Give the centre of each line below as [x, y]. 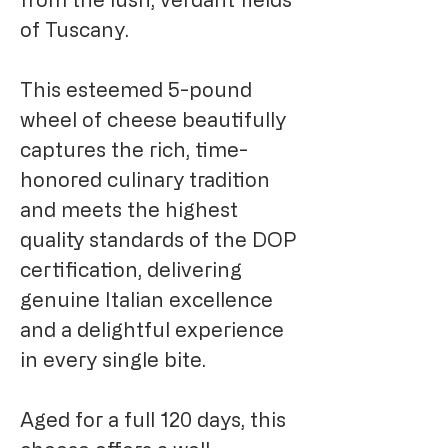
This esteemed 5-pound [136, 90]
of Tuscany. [74, 30]
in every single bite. [113, 360]
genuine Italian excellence [146, 300]
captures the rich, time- [134, 150]
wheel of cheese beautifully [153, 120]
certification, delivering [131, 270]
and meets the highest [129, 210]
